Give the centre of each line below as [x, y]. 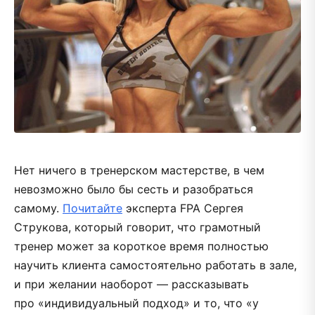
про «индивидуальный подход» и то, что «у [136, 303]
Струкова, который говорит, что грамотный [137, 227]
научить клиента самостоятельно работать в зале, [155, 265]
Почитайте [92, 208]
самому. [38, 208]
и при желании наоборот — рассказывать [131, 284]
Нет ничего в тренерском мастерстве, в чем [139, 170]
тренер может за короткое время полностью [141, 246]
